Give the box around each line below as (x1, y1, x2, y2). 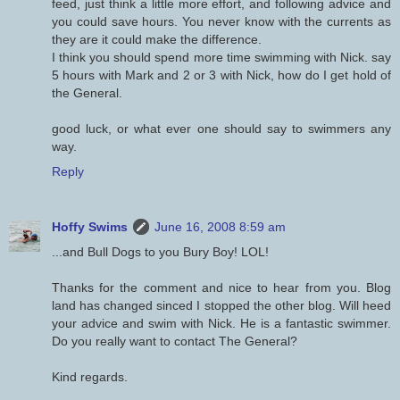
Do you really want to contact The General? (52, 334, 297, 349)
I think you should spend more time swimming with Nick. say (52, 50, 391, 65)
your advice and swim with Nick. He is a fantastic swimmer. (52, 316, 391, 331)
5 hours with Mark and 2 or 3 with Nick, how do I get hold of (52, 68, 391, 83)
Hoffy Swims (52, 220, 128, 235)
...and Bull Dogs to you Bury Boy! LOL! (52, 245, 269, 260)
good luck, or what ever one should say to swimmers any (52, 121, 391, 137)
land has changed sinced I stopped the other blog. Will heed (52, 298, 391, 313)
